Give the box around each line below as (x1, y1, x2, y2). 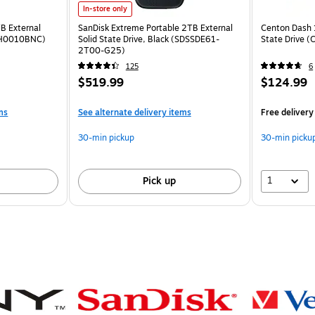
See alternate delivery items (77, 105, 191, 119)
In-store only (82, 3, 127, 14)
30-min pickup (77, 131, 134, 144)
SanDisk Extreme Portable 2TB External (77, 21, 233, 34)
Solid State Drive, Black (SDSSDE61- (77, 32, 219, 46)
